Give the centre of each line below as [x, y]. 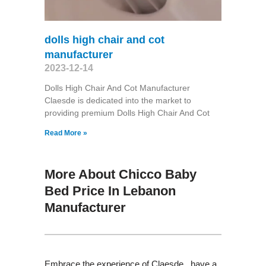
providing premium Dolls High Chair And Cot [127, 113]
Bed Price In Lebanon [110, 191]
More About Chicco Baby [120, 174]
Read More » [66, 133]
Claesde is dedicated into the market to [118, 100]
